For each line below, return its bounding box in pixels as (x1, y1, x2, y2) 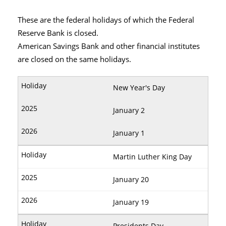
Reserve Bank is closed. (18, 28, 98, 39)
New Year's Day (113, 83, 165, 93)
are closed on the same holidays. (18, 54, 131, 65)
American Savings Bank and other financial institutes (18, 41, 200, 52)
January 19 (113, 197, 149, 207)
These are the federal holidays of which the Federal (18, 15, 194, 26)
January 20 (113, 175, 149, 185)
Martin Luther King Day (113, 152, 192, 162)
